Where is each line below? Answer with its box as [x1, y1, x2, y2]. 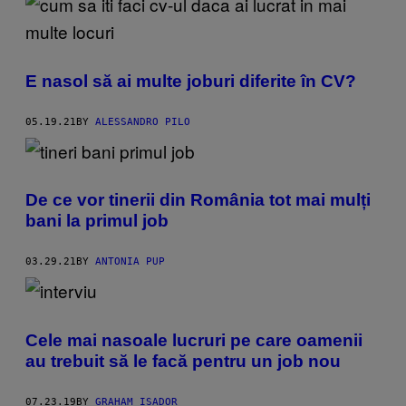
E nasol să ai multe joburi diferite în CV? [25, 71, 356, 91]
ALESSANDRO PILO [95, 115, 190, 128]
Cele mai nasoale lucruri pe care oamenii [25, 330, 362, 350]
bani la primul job [25, 211, 169, 231]
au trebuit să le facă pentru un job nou [25, 351, 341, 371]
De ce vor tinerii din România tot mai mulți [25, 190, 371, 210]
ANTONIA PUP [95, 256, 165, 268]
